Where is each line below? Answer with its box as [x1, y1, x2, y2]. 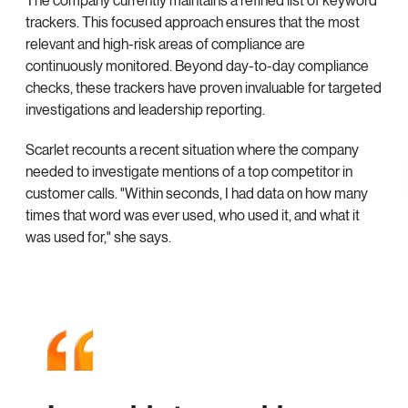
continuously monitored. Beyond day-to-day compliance [25, 57, 369, 76]
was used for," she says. [25, 229, 171, 247]
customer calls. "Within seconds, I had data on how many [25, 185, 368, 203]
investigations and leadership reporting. [25, 101, 265, 119]
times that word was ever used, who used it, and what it [25, 207, 360, 225]
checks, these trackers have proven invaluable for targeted [25, 79, 382, 97]
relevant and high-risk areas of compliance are [25, 36, 305, 54]
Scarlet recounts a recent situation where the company [25, 141, 359, 159]
